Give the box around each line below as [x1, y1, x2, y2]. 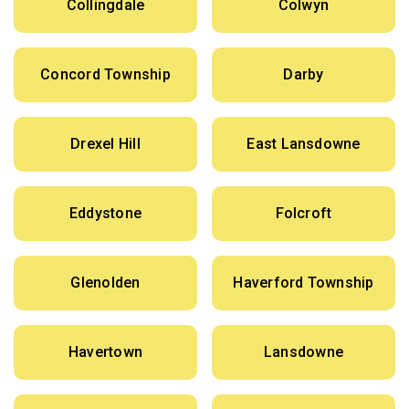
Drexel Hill [70, 135, 141, 153]
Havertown [68, 343, 143, 362]
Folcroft [275, 204, 332, 223]
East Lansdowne [246, 135, 361, 153]
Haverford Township [233, 274, 374, 292]
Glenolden [70, 274, 141, 292]
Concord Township [40, 66, 171, 84]
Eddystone [68, 204, 142, 223]
